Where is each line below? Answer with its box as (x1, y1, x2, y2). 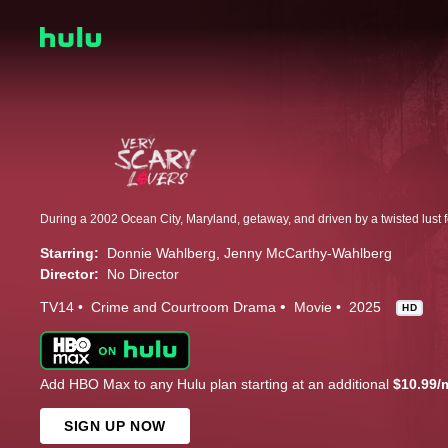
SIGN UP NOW (64, 418, 166, 435)
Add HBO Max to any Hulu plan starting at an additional (40, 376, 393, 393)
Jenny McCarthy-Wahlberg (224, 245, 392, 262)
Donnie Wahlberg (107, 245, 216, 262)
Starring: (40, 245, 99, 262)
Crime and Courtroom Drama (91, 299, 276, 316)
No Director (107, 266, 179, 283)
